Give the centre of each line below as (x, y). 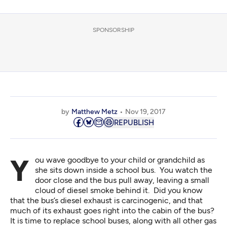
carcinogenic (145, 201)
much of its (32, 211)
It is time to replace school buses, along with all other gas (113, 221)
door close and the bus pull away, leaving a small (122, 180)
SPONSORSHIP (113, 30)
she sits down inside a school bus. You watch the (124, 170)
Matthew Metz (94, 112)
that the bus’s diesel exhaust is (66, 201)
